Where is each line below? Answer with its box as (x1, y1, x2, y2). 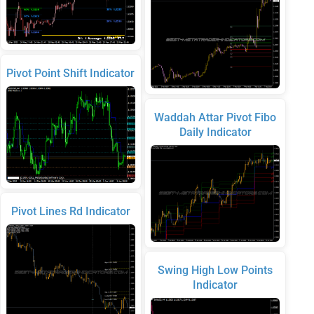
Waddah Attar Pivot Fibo (154, 110, 277, 124)
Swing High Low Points (158, 264, 273, 278)
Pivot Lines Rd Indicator (11, 205, 130, 219)
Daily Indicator (179, 125, 252, 139)
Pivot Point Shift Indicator (6, 66, 135, 80)
